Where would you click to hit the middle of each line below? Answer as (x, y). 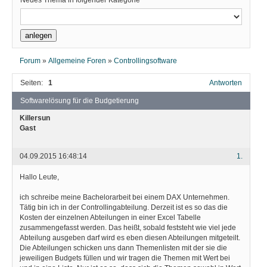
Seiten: (32, 83)
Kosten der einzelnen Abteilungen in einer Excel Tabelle (110, 217)
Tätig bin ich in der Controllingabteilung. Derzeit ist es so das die (124, 207)
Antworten (225, 83)
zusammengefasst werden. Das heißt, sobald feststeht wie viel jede (128, 227)
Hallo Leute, (39, 177)
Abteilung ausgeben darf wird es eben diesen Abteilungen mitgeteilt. (130, 237)
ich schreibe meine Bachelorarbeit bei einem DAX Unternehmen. (125, 197)
